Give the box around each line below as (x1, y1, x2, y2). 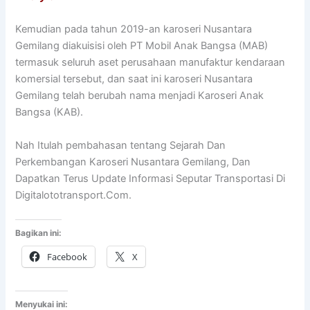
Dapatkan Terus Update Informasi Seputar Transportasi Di (15, 172, 286, 185)
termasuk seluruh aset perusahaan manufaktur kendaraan (15, 56, 286, 69)
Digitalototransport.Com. (15, 188, 132, 201)
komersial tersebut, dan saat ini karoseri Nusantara (15, 73, 253, 86)
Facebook (47, 250, 88, 264)
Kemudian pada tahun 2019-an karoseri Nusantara (15, 23, 253, 36)
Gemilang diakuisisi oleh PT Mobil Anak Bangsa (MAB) (15, 39, 268, 53)
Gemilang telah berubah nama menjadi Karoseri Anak (15, 89, 264, 102)
